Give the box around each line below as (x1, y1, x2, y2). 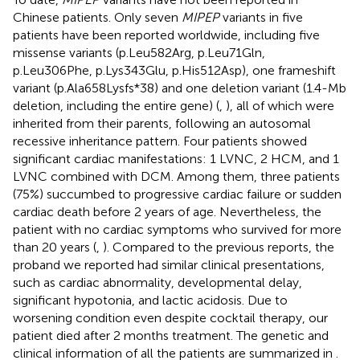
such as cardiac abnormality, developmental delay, (13, 274, 302, 290)
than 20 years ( (13, 239, 96, 255)
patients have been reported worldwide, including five (13, 27, 320, 43)
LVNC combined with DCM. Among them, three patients (13, 168, 340, 184)
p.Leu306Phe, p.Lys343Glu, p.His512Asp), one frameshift (13, 62, 336, 78)
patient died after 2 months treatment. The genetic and (13, 327, 329, 343)
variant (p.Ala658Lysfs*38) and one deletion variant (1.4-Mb (13, 80, 346, 96)
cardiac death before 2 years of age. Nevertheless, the (13, 203, 321, 219)
